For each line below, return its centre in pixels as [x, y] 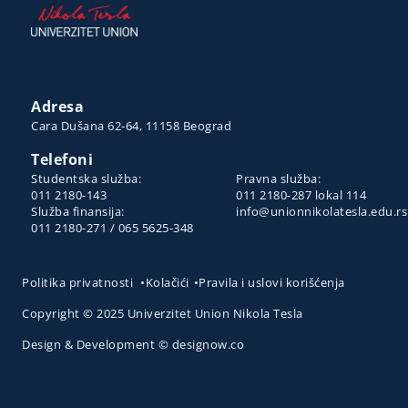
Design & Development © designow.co [133, 345]
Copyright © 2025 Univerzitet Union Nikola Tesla [163, 314]
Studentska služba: [86, 179]
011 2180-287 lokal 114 [301, 195]
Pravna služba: [280, 179]
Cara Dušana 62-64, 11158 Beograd [131, 126]
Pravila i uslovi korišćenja [272, 283]
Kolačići [167, 283]
